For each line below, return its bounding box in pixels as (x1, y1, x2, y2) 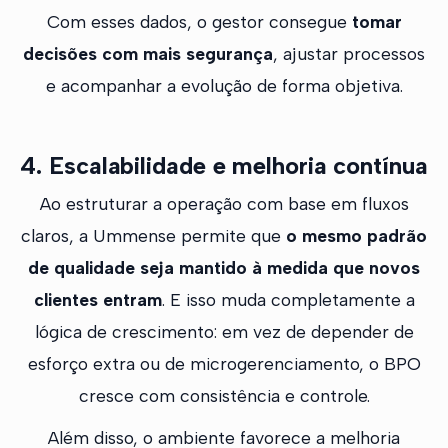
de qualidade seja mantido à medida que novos (28, 257, 420, 279)
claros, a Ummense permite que (21, 225, 286, 247)
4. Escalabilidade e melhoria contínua (20, 151, 428, 181)
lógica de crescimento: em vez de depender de (34, 321, 414, 343)
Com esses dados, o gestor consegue (46, 11, 352, 33)
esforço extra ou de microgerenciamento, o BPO (27, 353, 421, 375)
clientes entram (33, 289, 162, 311)
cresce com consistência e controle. (78, 385, 370, 407)
